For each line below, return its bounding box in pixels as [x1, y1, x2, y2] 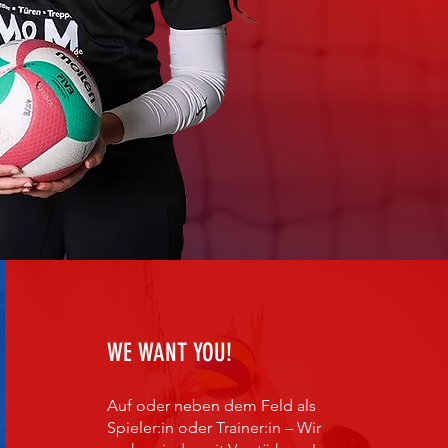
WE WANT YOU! [107, 338, 233, 367]
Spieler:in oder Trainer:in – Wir [107, 418, 322, 437]
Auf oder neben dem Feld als [107, 396, 317, 415]
